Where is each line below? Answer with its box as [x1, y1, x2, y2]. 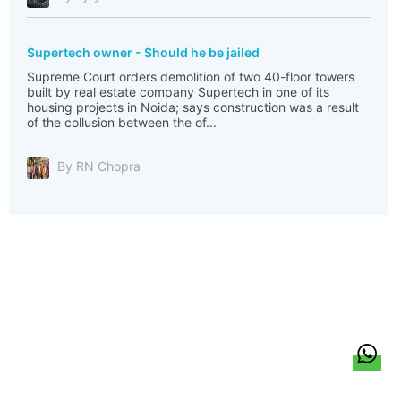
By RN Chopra [57, 158, 141, 175]
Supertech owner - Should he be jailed [27, 45, 260, 60]
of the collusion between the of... [27, 115, 217, 130]
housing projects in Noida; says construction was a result [27, 99, 359, 115]
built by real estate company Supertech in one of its [27, 84, 329, 99]
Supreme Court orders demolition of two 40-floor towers [27, 69, 354, 84]
